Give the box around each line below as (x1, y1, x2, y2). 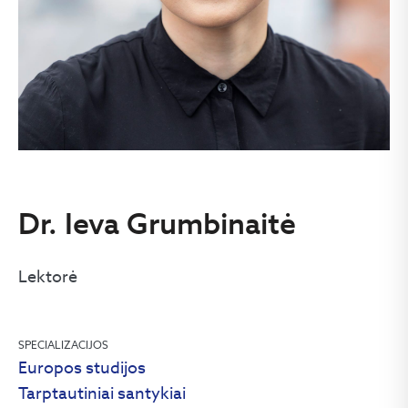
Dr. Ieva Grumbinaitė (18, 204, 296, 242)
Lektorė (18, 266, 77, 287)
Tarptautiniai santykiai (18, 382, 186, 403)
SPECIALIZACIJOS (18, 338, 108, 352)
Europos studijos (18, 357, 146, 378)
